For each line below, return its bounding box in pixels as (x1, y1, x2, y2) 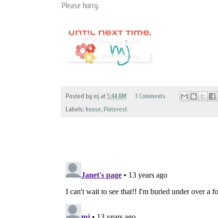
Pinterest (104, 106, 127, 114)
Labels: (66, 106, 86, 114)
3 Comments (134, 92, 165, 100)
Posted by (66, 92, 93, 100)
